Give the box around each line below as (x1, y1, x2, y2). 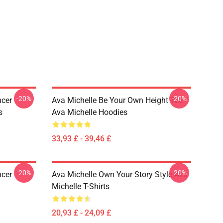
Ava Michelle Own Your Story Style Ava (52, 170, 188, 179)
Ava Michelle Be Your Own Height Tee (52, 96, 183, 105)
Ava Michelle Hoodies (52, 108, 127, 117)
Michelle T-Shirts (52, 182, 110, 191)
